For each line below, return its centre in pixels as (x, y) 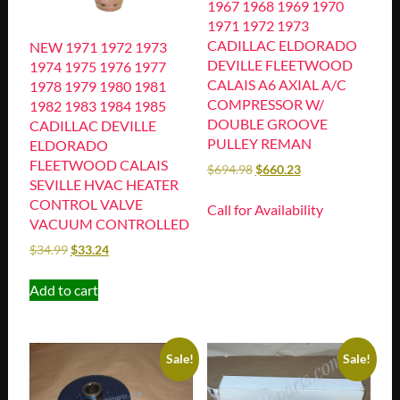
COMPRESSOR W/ (265, 104)
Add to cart (63, 289)
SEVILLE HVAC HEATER (104, 184)
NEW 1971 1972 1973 (98, 46)
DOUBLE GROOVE (267, 123)
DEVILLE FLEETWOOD (279, 64)
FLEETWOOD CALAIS (98, 164)
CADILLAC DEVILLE (92, 125)
